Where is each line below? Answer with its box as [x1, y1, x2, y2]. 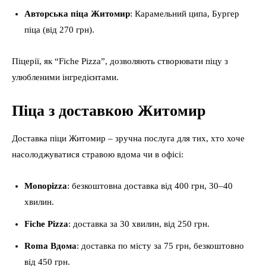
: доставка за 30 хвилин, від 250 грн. [68, 219, 210, 229]
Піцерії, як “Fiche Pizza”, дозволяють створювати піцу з [12, 56, 228, 66]
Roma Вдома [24, 241, 77, 251]
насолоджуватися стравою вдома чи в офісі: [12, 150, 183, 159]
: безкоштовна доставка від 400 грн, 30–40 [67, 181, 233, 191]
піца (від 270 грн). [24, 25, 94, 34]
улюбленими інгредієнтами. [12, 72, 119, 82]
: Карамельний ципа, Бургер [130, 9, 239, 18]
